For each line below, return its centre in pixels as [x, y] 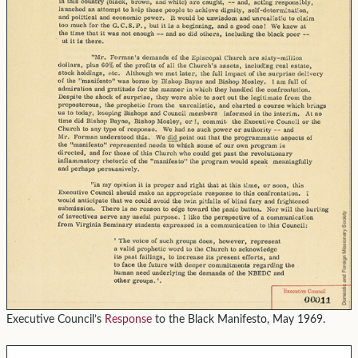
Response [128, 320]
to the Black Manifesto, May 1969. [238, 320]
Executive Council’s [55, 320]
